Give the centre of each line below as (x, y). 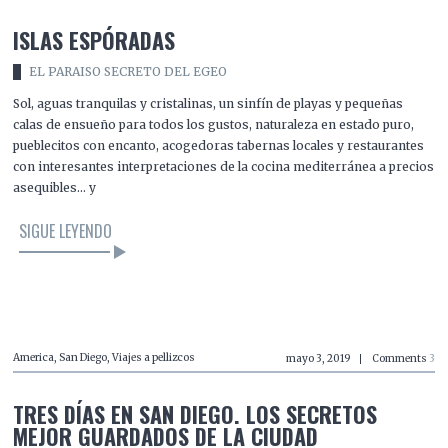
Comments (400, 359)
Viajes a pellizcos (154, 358)
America (34, 358)
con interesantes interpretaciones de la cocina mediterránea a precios (224, 166)
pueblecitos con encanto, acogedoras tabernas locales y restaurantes (219, 145)
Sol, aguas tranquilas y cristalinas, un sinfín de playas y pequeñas (208, 103)
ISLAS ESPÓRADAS (94, 39)
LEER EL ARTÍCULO (218, 313)
